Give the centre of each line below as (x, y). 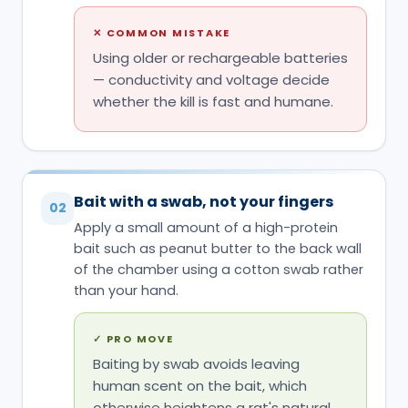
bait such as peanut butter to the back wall (218, 248)
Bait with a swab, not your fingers (204, 201)
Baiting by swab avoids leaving (196, 363)
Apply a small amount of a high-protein (206, 227)
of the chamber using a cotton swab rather (219, 269)
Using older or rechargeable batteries (220, 57)
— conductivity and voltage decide (211, 79)
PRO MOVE (140, 338)
